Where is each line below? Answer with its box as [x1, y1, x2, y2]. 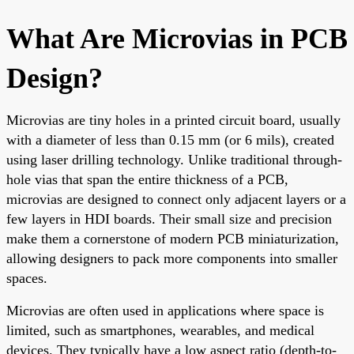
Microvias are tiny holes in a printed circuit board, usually [6, 111, 341, 128]
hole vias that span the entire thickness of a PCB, [6, 171, 288, 187]
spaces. [6, 269, 47, 286]
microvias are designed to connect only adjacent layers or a [6, 190, 346, 207]
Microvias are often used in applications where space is [6, 302, 324, 318]
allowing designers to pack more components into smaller [6, 250, 337, 266]
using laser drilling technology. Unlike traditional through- [6, 151, 342, 168]
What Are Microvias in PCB [6, 22, 348, 55]
